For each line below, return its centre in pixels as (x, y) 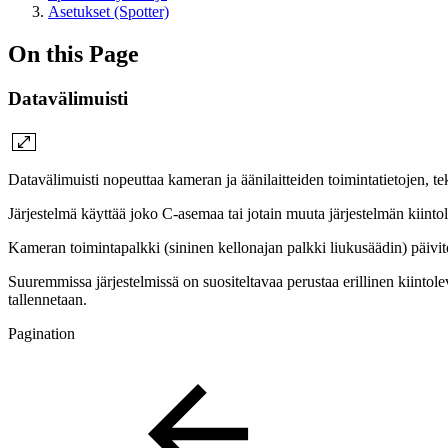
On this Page (73, 53)
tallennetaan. (47, 299)
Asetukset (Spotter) (108, 11)
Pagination (41, 333)
